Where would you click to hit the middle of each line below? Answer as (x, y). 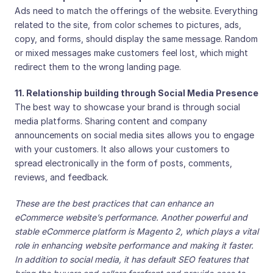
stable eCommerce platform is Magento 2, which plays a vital (136, 231)
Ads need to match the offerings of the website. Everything (136, 11)
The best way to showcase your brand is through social (127, 107)
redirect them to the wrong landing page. (98, 67)
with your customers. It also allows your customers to (122, 149)
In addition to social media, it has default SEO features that (132, 259)
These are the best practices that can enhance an (114, 203)
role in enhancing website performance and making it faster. (134, 245)
